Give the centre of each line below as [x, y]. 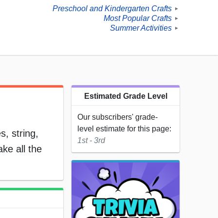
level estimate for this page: [124, 129]
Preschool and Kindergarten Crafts [112, 9]
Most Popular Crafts [138, 18]
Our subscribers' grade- [118, 117]
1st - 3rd [91, 141]
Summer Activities [141, 28]
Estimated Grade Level [126, 96]
